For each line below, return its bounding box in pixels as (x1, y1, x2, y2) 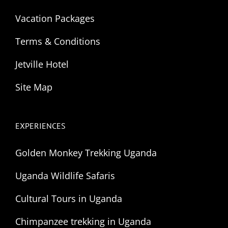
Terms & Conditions (15, 35, 100, 47)
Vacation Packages (15, 12, 95, 24)
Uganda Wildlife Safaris (15, 169, 115, 182)
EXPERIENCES (15, 120, 66, 131)
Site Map (15, 80, 52, 93)
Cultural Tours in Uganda (15, 192, 122, 205)
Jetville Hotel (15, 58, 69, 70)
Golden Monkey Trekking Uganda (15, 146, 157, 159)
